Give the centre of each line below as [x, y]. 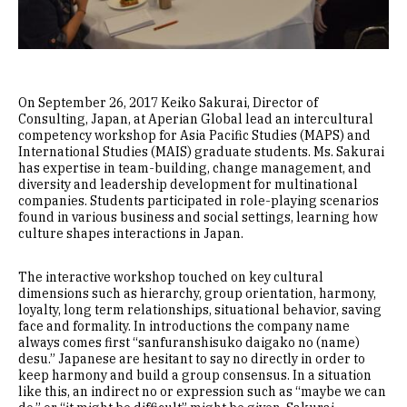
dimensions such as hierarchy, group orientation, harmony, [197, 293]
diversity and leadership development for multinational [188, 184]
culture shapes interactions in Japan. [131, 233]
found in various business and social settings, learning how [198, 217]
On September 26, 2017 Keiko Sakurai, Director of [168, 103]
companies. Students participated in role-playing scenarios [199, 201]
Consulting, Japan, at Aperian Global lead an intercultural [196, 119]
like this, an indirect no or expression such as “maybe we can [202, 392]
